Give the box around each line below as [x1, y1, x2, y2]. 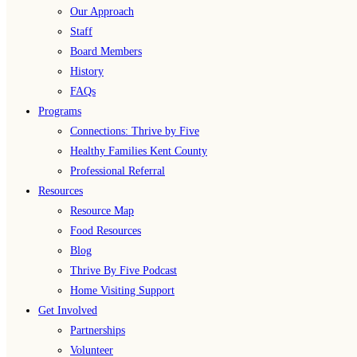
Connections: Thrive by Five [70, 125, 199, 137]
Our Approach [70, 6, 134, 18]
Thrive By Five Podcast [70, 265, 177, 277]
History [70, 65, 104, 77]
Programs [38, 105, 81, 117]
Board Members [70, 45, 142, 57]
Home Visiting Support [70, 284, 175, 296]
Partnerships [70, 324, 125, 336]
